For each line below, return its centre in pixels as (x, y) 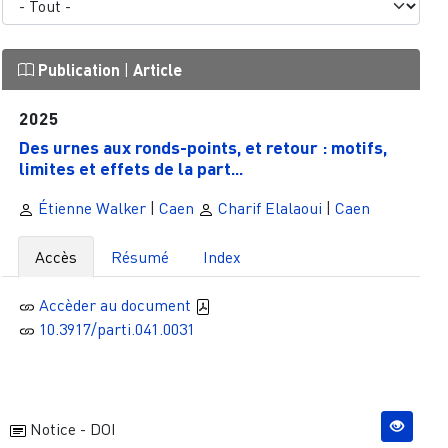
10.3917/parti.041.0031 (117, 329)
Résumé (139, 257)
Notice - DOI (70, 428)
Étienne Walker (89, 208)
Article (157, 69)
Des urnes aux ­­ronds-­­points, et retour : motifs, (203, 147)
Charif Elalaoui (267, 208)
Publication (78, 69)
